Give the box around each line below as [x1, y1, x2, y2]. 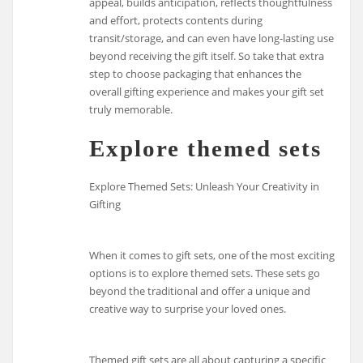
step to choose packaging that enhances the [89, 66, 302, 81]
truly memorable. [89, 101, 173, 117]
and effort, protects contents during [89, 12, 263, 28]
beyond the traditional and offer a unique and [89, 283, 311, 298]
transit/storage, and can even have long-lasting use [89, 30, 335, 45]
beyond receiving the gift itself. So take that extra [89, 48, 325, 63]
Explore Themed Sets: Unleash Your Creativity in [89, 179, 320, 194]
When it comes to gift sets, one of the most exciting [89, 247, 335, 263]
